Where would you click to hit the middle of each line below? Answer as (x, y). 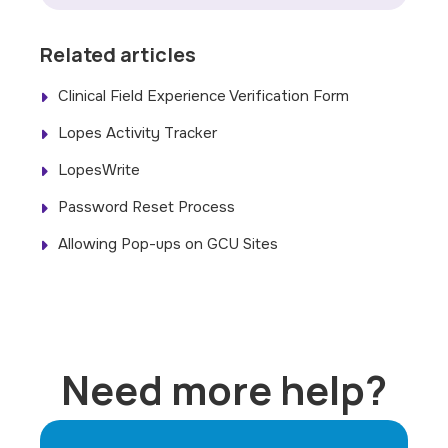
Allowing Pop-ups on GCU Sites (168, 243)
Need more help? (224, 389)
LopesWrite (99, 169)
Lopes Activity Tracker (138, 132)
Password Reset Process (147, 206)
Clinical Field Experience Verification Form (204, 95)
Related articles (118, 54)
